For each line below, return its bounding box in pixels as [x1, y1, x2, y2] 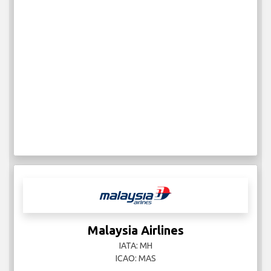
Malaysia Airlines [87, 223, 184, 238]
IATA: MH [119, 241, 152, 251]
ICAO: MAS [115, 253, 156, 264]
